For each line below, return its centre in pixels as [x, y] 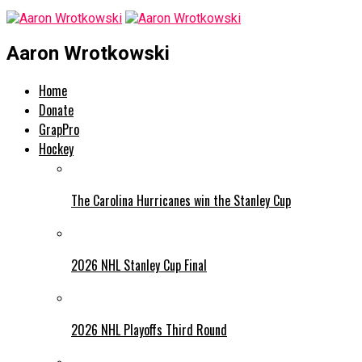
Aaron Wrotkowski [88, 53]
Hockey [56, 148]
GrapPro [59, 129]
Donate [56, 109]
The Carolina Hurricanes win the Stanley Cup [181, 200]
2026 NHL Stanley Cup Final [139, 265]
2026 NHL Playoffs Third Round [149, 329]
